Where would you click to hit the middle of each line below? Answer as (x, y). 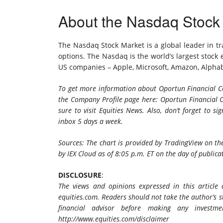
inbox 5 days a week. (91, 121)
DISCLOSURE (80, 175)
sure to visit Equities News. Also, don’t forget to (136, 110)
